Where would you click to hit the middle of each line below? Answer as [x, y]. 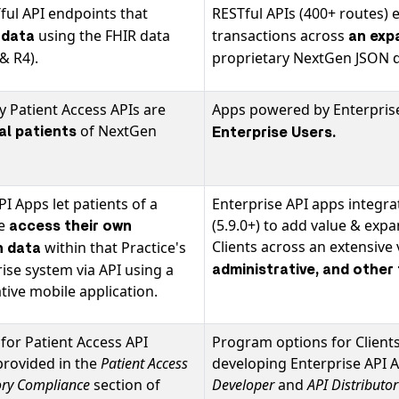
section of [125, 385]
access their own [70, 226]
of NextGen [117, 131]
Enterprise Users [272, 133]
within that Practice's [115, 248]
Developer [243, 385]
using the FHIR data [104, 36]
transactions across [280, 36]
